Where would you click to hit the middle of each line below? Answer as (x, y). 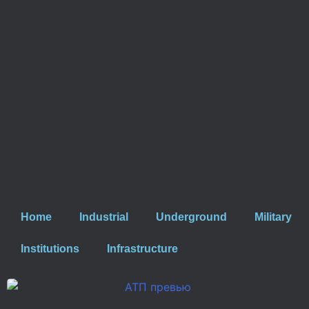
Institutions (50, 249)
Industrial (104, 217)
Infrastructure (142, 249)
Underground (191, 217)
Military (273, 217)
